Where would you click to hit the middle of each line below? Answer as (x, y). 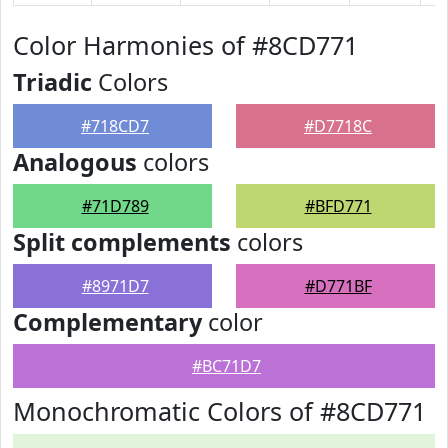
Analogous (75, 162)
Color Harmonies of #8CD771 (185, 45)
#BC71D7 (226, 366)
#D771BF (338, 286)
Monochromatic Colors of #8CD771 (219, 411)
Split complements (122, 242)
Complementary (107, 322)
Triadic (52, 82)
